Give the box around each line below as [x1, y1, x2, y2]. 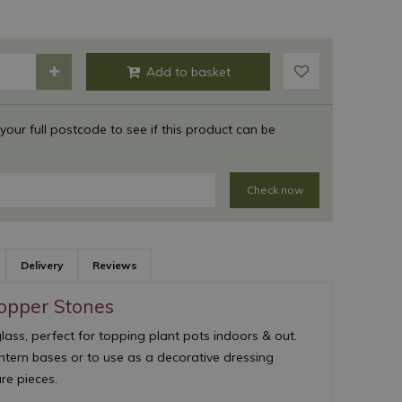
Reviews [92, 258, 137, 272]
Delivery [21, 258, 64, 272]
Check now [246, 183, 303, 197]
